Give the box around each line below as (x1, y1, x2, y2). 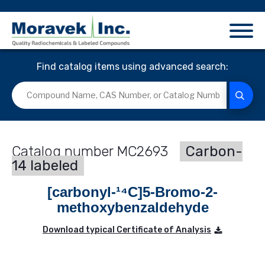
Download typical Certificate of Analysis (43, 225, 211, 235)
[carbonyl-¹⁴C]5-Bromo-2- (47, 184, 218, 201)
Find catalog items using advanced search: (37, 61, 228, 73)
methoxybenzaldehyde (56, 199, 209, 216)
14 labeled (12, 157, 78, 174)
